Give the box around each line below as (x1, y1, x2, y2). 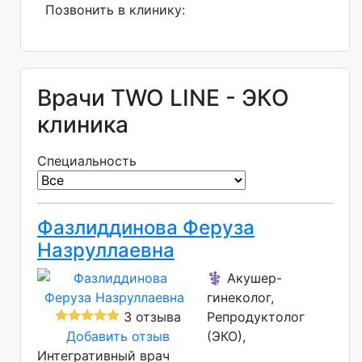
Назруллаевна (37, 238, 175, 263)
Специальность (37, 153, 137, 170)
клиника (37, 111, 128, 139)
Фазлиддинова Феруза (37, 216, 255, 240)
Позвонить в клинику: (45, 2, 185, 19)
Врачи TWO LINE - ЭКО (37, 84, 289, 112)
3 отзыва (120, 309, 181, 326)
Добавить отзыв (66, 328, 170, 345)
